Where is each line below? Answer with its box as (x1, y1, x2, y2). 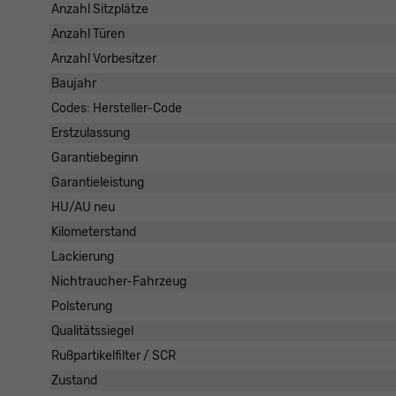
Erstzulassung (51, 126, 130, 141)
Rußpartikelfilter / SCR (51, 348, 176, 364)
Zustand (51, 373, 97, 389)
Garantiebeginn (51, 150, 138, 166)
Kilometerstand (51, 225, 136, 240)
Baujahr (51, 76, 96, 92)
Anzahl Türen (51, 27, 125, 42)
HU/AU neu (51, 200, 115, 216)
